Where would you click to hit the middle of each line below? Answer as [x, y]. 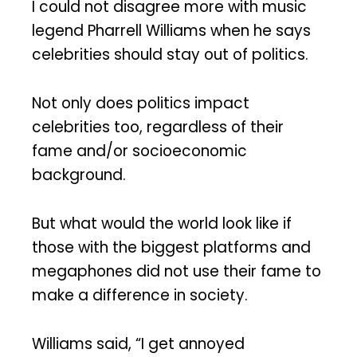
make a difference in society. [140, 295]
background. [79, 175]
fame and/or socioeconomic [139, 151]
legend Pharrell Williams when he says [171, 31]
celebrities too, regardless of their [158, 127]
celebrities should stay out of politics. [170, 55]
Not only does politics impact [141, 104]
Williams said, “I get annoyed [138, 343]
